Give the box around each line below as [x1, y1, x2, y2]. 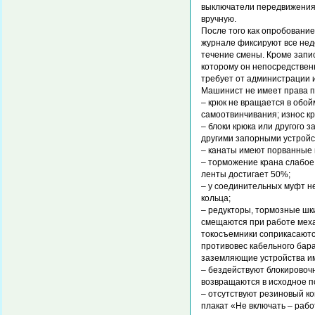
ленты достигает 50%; [201, 169, 290, 179]
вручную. [201, 14, 236, 24]
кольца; [201, 193, 231, 203]
